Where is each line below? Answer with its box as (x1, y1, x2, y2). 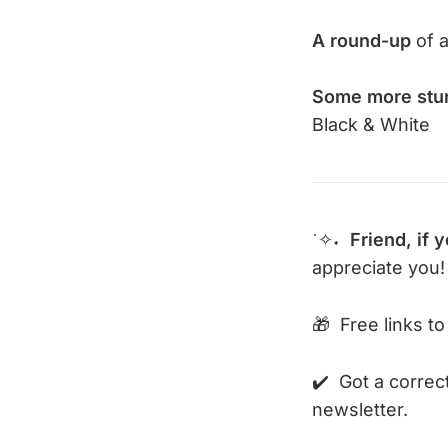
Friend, (350, 229, 412, 251)
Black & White (312, 114, 430, 135)
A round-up (312, 30, 411, 51)
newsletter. (312, 398, 408, 420)
